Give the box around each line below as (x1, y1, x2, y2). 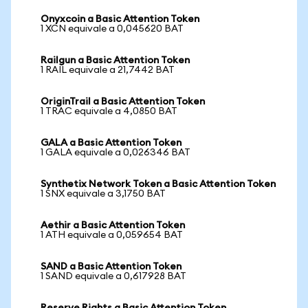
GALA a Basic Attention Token (41, 138, 181, 148)
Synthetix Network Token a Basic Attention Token (41, 179, 276, 189)
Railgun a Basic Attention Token (41, 56, 190, 65)
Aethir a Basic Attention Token (41, 221, 185, 230)
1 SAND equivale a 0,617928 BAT (41, 272, 186, 281)
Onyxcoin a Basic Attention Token (41, 14, 199, 24)
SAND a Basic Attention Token (41, 262, 181, 272)
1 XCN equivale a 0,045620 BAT (41, 24, 184, 34)
